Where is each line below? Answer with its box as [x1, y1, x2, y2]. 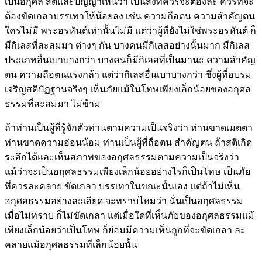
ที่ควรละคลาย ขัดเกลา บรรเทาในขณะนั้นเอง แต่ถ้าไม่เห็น [5, 181, 240, 191]
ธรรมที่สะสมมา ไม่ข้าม [5, 98, 101, 109]
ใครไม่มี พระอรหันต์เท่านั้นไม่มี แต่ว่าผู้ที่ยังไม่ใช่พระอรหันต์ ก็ [5, 25, 256, 36]
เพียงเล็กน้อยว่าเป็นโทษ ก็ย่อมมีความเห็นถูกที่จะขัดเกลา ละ [5, 225, 246, 235]
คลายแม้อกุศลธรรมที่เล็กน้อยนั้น [5, 239, 137, 250]
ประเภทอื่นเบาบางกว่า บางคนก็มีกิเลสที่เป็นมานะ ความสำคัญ [5, 54, 256, 65]
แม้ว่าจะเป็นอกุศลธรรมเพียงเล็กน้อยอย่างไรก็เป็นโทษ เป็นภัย [5, 166, 250, 177]
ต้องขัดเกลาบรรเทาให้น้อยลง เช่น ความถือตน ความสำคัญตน [5, 11, 255, 21]
